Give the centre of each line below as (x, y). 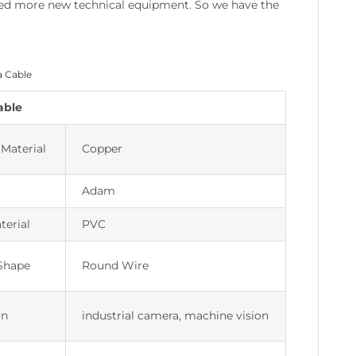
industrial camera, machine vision (175, 316)
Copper (102, 149)
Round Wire (115, 266)
